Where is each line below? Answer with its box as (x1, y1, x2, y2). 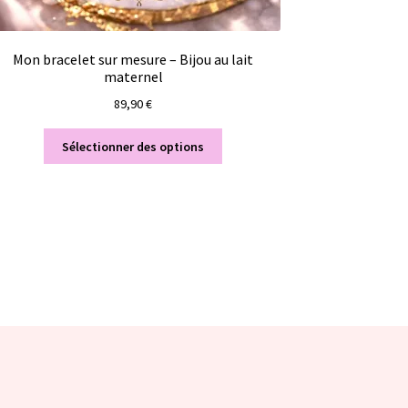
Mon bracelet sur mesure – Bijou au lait (13, 50, 254, 69)
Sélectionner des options (62, 138, 205, 155)
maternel (103, 67, 163, 87)
